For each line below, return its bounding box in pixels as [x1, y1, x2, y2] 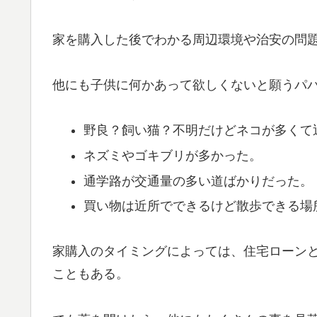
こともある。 [52, 267, 129, 282]
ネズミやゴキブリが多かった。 [83, 148, 262, 163]
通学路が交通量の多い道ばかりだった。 [83, 173, 313, 188]
